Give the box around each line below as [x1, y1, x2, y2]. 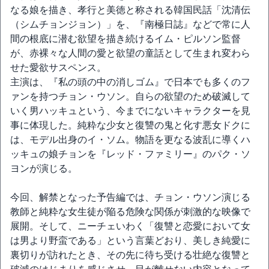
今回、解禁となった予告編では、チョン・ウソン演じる [10, 192, 250, 202]
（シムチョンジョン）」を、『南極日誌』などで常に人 [10, 19, 250, 29]
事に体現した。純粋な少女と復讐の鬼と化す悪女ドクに [10, 120, 250, 130]
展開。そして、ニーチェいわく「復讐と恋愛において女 [10, 221, 250, 231]
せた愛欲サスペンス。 [10, 62, 106, 73]
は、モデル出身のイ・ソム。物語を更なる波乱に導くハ [10, 134, 250, 145]
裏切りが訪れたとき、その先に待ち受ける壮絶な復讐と [10, 250, 250, 260]
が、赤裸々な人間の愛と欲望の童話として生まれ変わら [10, 48, 250, 58]
